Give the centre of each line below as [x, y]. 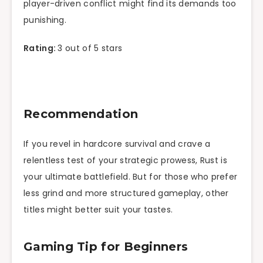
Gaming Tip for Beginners [106, 246]
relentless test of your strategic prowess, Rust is [125, 161]
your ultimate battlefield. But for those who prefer [131, 177]
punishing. [45, 20]
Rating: [41, 48]
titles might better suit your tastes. [98, 210]
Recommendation [81, 114]
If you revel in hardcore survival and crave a [117, 144]
